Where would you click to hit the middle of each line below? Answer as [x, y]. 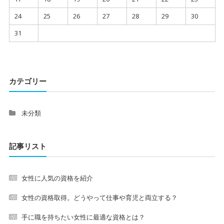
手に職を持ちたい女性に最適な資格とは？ [83, 217]
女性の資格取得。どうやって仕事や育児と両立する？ [99, 197]
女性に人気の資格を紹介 [57, 178]
